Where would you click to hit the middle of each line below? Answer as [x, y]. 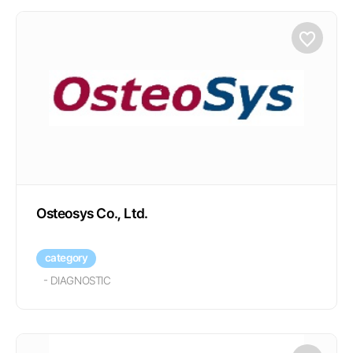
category [66, 258]
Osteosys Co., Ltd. [92, 213]
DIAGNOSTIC [80, 281]
